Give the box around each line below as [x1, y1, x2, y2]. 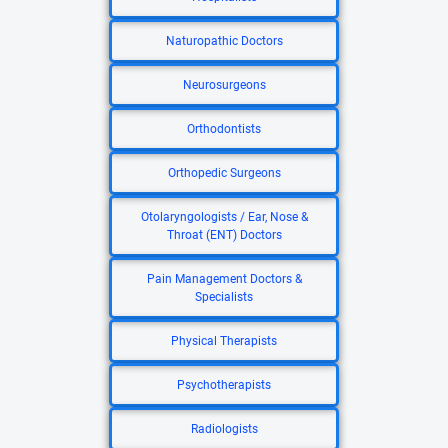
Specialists [195, 290, 253, 304]
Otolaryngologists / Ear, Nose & [140, 210, 308, 224]
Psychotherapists [177, 378, 271, 392]
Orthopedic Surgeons [167, 166, 281, 180]
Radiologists [190, 422, 258, 436]
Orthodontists [187, 122, 261, 136]
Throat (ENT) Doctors [166, 228, 282, 242]
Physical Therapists [171, 334, 277, 348]
